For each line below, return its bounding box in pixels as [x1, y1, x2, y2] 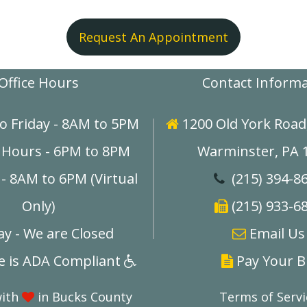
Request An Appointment [79, 29, 228, 45]
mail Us [257, 224, 305, 243]
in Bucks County [34, 288, 132, 305]
